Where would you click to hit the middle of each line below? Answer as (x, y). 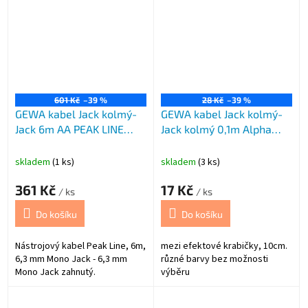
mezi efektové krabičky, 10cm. (224, 246)
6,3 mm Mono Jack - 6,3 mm (71, 260)
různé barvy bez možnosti (214, 260)
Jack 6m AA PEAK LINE (69, 129)
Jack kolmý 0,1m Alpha (216, 129)
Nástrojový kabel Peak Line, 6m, (80, 246)
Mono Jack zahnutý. (55, 273)
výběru (175, 273)
